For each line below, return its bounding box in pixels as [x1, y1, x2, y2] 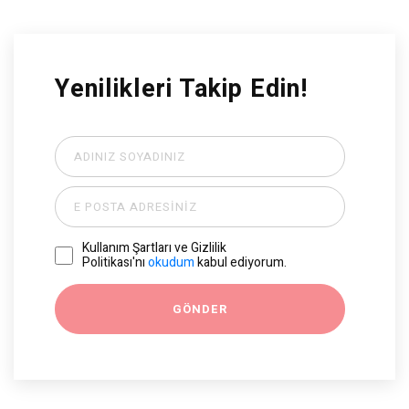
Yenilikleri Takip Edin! [55, 70, 308, 107]
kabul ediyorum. [194, 252, 287, 272]
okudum [148, 252, 194, 272]
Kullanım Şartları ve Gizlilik [82, 237, 226, 257]
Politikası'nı [82, 252, 148, 272]
